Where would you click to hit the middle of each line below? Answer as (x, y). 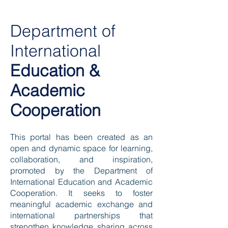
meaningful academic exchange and (81, 204)
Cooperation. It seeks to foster (81, 193)
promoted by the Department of (81, 170)
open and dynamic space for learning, (81, 148)
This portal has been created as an (81, 137)
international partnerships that (81, 215)
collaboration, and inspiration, (81, 159)
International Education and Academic (81, 182)
